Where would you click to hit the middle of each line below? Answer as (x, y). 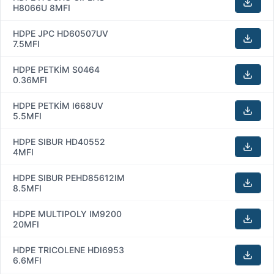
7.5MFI (26, 43)
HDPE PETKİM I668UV (58, 105)
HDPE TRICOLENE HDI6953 (68, 250)
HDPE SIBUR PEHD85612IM (69, 177)
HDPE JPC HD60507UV (61, 33)
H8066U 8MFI (42, 7)
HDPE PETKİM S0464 (56, 69)
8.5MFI (27, 188)
